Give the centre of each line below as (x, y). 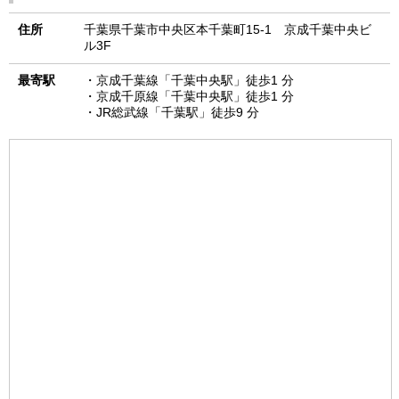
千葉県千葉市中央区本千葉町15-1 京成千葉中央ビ (228, 29)
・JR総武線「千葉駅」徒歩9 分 (171, 112)
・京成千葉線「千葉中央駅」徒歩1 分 (189, 80)
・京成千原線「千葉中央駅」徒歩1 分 (189, 96)
